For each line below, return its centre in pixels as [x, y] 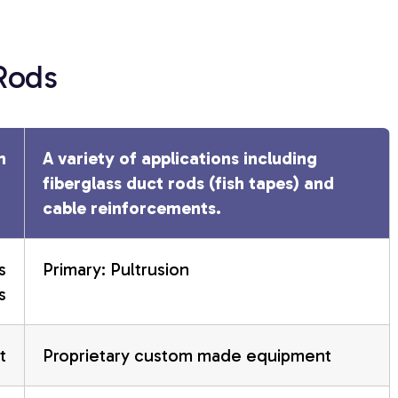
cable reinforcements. [131, 207]
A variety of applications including [179, 158]
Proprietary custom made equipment [187, 355]
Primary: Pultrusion [115, 269]
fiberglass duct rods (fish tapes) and [188, 183]
